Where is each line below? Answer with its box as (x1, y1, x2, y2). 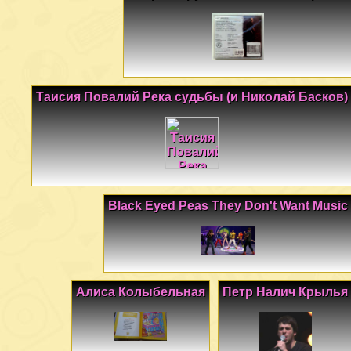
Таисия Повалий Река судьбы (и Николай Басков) (36, 89, 348, 103)
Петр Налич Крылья (223, 284, 348, 299)
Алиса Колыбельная (76, 284, 205, 299)
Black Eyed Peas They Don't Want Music (108, 198, 348, 212)
